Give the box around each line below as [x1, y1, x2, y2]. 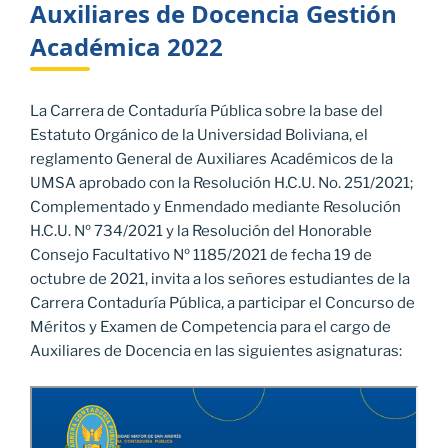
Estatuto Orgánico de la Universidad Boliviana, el [30, 126, 368, 145]
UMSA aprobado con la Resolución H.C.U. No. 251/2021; [30, 174, 413, 193]
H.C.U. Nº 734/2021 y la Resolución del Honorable [30, 222, 372, 241]
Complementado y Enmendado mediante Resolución [30, 198, 401, 217]
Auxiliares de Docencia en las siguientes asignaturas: [30, 342, 402, 361]
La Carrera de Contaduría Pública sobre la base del [30, 102, 383, 121]
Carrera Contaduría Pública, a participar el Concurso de [30, 294, 415, 313]
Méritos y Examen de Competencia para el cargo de [30, 318, 391, 337]
